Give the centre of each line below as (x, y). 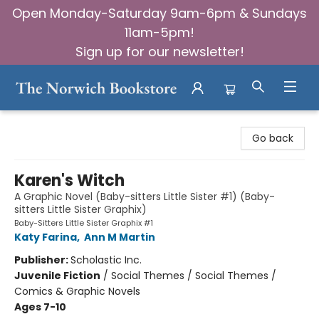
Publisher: (42, 260)
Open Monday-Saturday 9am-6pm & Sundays (159, 13)
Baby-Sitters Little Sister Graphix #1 (84, 223)
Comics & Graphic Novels (77, 291)
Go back (273, 138)
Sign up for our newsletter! (159, 52)
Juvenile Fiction (57, 276)
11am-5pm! (159, 32)
